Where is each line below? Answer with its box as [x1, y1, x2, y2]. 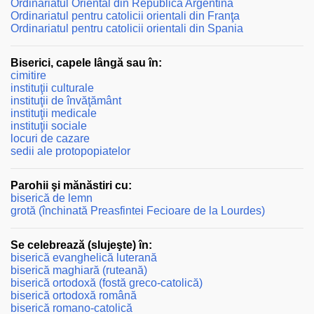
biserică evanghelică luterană [11, 251, 157, 264]
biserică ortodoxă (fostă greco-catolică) [11, 276, 203, 289]
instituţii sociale [11, 119, 87, 132]
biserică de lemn [11, 191, 93, 204]
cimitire [11, 69, 46, 81]
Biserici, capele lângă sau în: [11, 56, 162, 69]
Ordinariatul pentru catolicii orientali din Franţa [11, 9, 240, 22]
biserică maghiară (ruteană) [11, 264, 147, 276]
